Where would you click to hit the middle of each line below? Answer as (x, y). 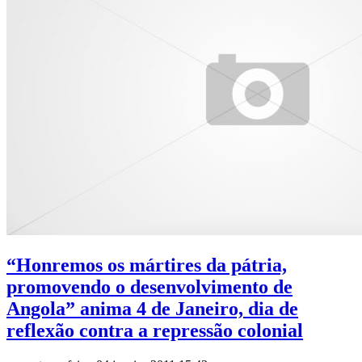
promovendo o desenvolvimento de (149, 286)
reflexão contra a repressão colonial (155, 330)
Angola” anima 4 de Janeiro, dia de (152, 308)
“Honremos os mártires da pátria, (147, 265)
